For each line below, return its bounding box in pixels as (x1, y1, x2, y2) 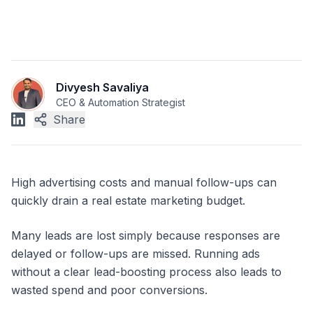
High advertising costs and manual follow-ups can (11, 175, 277, 189)
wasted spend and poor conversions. (11, 283, 208, 297)
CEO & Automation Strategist (56, 96, 185, 108)
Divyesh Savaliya (56, 80, 149, 94)
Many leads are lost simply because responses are (11, 228, 280, 242)
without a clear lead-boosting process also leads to (11, 265, 282, 279)
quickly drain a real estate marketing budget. (11, 194, 245, 208)
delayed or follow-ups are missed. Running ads (11, 247, 260, 261)
